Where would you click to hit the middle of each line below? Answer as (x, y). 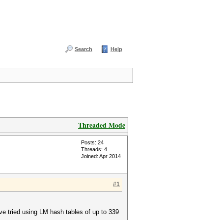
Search (83, 49)
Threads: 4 (94, 149)
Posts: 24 (92, 142)
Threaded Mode (102, 125)
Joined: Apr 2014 (101, 156)
